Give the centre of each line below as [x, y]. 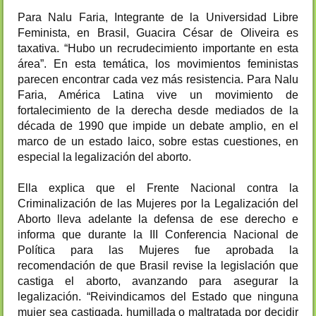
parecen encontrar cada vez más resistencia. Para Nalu [158, 80]
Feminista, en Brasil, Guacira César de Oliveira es [158, 33]
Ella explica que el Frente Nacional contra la [158, 188]
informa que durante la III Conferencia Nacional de [158, 235]
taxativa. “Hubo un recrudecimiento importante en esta [158, 49]
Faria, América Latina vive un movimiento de [158, 95]
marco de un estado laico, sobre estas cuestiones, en [158, 142]
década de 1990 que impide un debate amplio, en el [158, 126]
